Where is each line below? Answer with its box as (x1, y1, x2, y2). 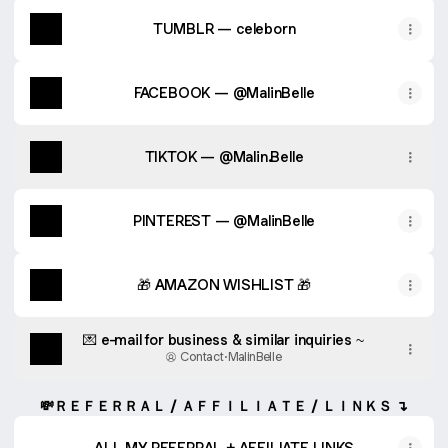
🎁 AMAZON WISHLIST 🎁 (136, 275, 312, 294)
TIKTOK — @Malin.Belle (144, 147, 304, 166)
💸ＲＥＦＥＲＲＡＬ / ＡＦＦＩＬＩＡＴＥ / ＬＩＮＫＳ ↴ (40, 396, 408, 415)
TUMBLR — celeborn (152, 19, 296, 38)
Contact (180, 348, 224, 365)
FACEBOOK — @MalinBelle (133, 83, 315, 102)
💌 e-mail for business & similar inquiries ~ (83, 330, 365, 349)
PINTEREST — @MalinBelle (132, 211, 316, 230)
